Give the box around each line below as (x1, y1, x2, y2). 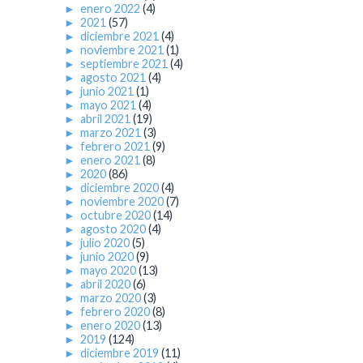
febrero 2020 (80, 305, 152, 319)
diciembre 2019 (80, 346, 161, 361)
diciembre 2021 (80, 29, 161, 44)
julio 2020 (80, 236, 132, 250)
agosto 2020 (80, 222, 148, 237)
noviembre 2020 (80, 194, 166, 209)
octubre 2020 (80, 208, 153, 223)
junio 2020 (80, 250, 136, 264)
